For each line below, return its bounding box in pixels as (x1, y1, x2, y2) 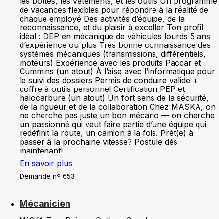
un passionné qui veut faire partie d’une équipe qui (20, 119, 206, 129)
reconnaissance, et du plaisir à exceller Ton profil (20, 22, 203, 32)
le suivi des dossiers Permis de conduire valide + (20, 75, 198, 85)
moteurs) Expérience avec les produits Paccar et (20, 58, 201, 67)
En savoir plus (20, 158, 72, 168)
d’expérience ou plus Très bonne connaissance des (20, 40, 211, 50)
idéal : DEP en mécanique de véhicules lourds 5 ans (20, 31, 210, 41)
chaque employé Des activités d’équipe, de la (20, 14, 185, 23)
